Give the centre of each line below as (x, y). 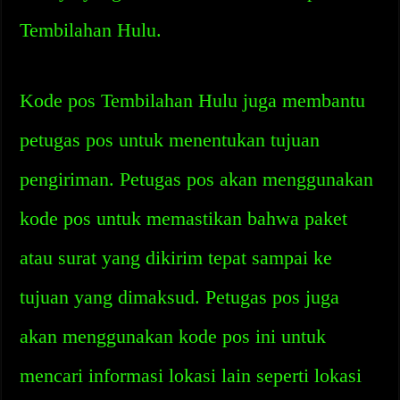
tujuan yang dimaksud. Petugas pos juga (180, 297)
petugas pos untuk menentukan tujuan (170, 140)
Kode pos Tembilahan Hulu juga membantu (193, 100)
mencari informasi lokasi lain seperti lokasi (191, 375)
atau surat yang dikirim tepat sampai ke (176, 258)
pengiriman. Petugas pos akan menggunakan (197, 179)
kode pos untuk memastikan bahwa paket (184, 218)
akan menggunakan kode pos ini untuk (173, 336)
